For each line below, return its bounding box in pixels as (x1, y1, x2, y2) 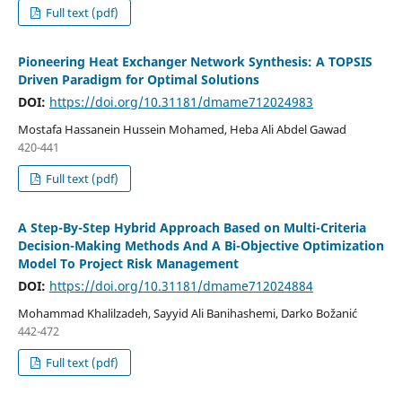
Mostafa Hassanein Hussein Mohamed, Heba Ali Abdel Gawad (17, 121, 346, 138)
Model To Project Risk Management (17, 255, 239, 273)
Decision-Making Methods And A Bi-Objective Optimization (17, 237, 384, 255)
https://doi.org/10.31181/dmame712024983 (48, 93, 313, 111)
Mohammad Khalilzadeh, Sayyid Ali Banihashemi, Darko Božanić (17, 305, 357, 322)
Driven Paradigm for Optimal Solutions (17, 71, 259, 89)
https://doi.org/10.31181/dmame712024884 (48, 277, 313, 295)
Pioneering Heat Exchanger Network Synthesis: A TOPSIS (17, 53, 372, 71)
